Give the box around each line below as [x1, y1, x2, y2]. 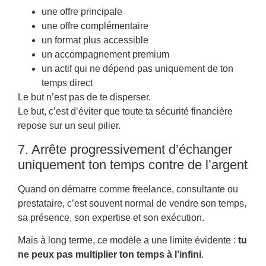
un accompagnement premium [42, 49, 169, 60]
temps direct [42, 78, 93, 88]
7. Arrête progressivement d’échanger [18, 141, 232, 157]
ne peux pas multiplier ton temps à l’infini [18, 249, 201, 260]
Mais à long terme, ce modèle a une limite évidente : [18, 235, 238, 246]
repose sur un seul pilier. [18, 121, 121, 131]
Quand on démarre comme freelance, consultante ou [18, 183, 238, 194]
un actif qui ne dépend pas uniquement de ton [42, 64, 233, 74]
